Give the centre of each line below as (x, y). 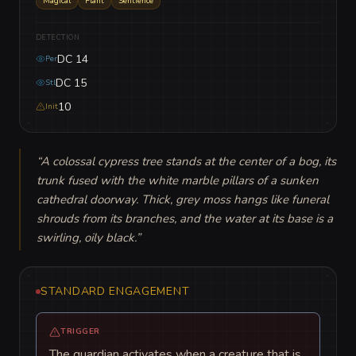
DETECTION (58, 38)
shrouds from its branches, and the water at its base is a (185, 219)
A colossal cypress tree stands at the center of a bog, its (188, 162)
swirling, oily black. (86, 238)
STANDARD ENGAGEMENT (115, 292)
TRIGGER (80, 332)
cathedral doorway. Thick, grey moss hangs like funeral (183, 200)
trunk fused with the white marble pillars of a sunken (178, 181)
